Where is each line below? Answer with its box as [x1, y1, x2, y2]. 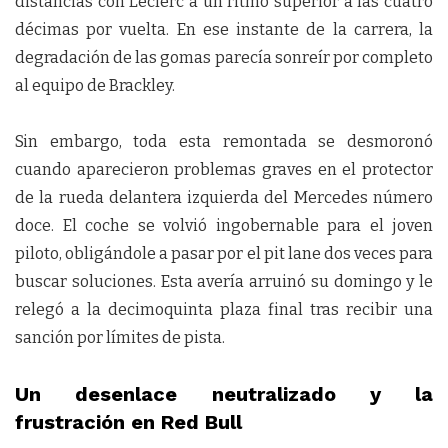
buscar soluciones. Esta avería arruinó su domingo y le [15, 272, 433, 291]
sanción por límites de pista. [15, 328, 225, 347]
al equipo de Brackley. [15, 76, 175, 95]
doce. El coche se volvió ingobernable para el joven [15, 216, 433, 235]
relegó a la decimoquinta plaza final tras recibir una [15, 300, 433, 319]
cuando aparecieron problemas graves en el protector [15, 160, 433, 179]
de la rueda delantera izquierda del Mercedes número [15, 188, 433, 207]
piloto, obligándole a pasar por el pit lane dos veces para [15, 244, 433, 263]
